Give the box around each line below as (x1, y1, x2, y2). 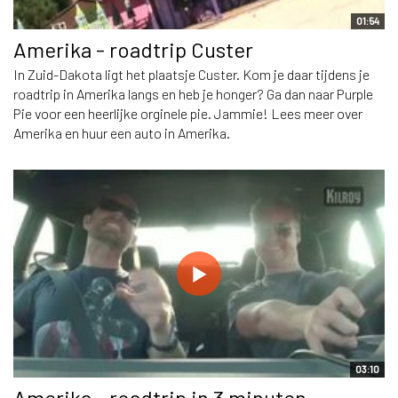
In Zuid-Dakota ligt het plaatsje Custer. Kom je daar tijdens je (13, 65, 370, 83)
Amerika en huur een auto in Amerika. (13, 123, 230, 141)
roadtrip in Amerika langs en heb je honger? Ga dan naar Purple (13, 84, 373, 102)
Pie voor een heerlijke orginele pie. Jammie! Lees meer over (13, 104, 362, 122)
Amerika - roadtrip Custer (13, 36, 253, 62)
